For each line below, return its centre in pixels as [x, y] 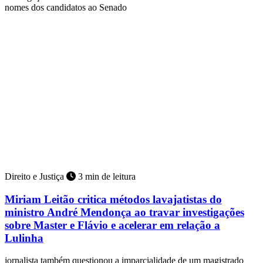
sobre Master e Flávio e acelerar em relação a [112, 225]
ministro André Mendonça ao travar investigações [124, 212]
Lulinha [24, 238]
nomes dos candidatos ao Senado [66, 7]
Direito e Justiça [36, 176]
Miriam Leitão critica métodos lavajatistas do [113, 199]
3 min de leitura [106, 176]
